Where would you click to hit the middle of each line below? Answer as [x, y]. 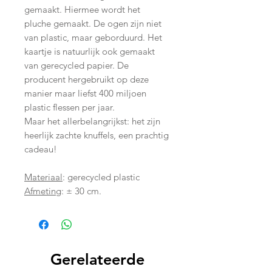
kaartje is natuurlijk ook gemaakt [90, 52]
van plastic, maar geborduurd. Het [93, 38]
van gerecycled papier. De [76, 66]
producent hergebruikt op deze [87, 80]
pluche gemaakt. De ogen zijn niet [93, 24]
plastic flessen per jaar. [71, 107]
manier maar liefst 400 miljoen [85, 93]
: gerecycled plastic [101, 177]
